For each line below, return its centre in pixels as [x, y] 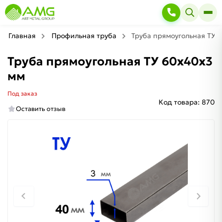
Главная [22, 36]
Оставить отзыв [41, 109]
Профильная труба [84, 36]
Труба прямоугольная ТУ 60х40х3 [110, 61]
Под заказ [22, 93]
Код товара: [179, 102]
